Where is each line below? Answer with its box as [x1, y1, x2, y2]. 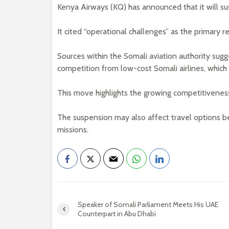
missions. [57, 125, 88, 134]
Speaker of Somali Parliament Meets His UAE [78, 200, 218, 209]
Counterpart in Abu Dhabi [78, 209, 156, 218]
